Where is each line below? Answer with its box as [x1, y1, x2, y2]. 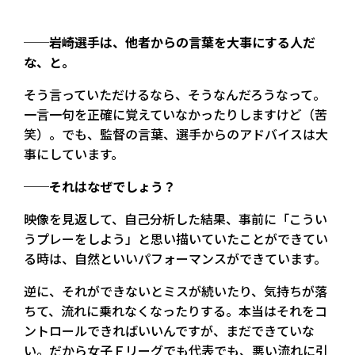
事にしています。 [24, 143, 124, 163]
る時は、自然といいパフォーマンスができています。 [24, 248, 326, 268]
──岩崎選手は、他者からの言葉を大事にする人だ [24, 32, 315, 52]
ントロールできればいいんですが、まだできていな [24, 320, 315, 340]
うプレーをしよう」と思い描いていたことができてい [24, 228, 328, 248]
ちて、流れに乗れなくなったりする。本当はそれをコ [24, 300, 327, 320]
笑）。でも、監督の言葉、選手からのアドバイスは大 [24, 124, 328, 143]
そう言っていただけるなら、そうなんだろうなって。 [24, 84, 326, 104]
